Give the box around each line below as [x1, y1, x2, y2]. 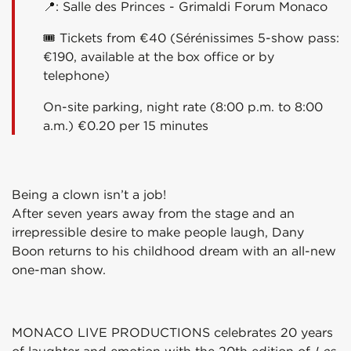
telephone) [43, 67, 110, 84]
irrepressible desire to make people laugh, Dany [12, 224, 304, 241]
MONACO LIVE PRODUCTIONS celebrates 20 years [12, 324, 333, 341]
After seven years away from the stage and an [12, 205, 295, 222]
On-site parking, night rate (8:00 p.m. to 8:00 [43, 99, 323, 115]
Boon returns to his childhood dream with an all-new [12, 243, 336, 259]
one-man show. [12, 262, 106, 278]
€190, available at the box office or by [43, 49, 274, 65]
